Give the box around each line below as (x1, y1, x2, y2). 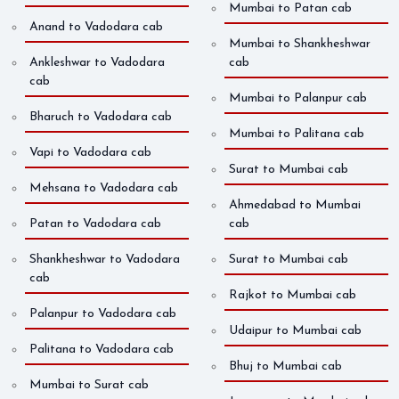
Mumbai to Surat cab (29, 379, 149, 393)
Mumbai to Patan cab (229, 2, 352, 16)
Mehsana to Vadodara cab (29, 182, 178, 196)
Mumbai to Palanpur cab (229, 92, 367, 106)
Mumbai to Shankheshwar (229, 37, 370, 52)
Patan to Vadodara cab (29, 217, 161, 232)
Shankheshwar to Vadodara (29, 253, 180, 267)
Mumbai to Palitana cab (229, 127, 364, 142)
